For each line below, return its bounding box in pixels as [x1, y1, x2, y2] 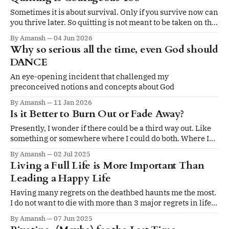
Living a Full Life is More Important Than [10, 158, 204, 172]
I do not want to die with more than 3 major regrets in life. [10, 197, 213, 208]
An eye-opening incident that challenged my [10, 71, 169, 81]
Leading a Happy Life [10, 171, 111, 185]
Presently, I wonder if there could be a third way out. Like [10, 123, 211, 133]
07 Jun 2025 [54, 214, 93, 222]
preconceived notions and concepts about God [10, 81, 174, 91]
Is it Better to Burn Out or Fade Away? [10, 106, 184, 121]
